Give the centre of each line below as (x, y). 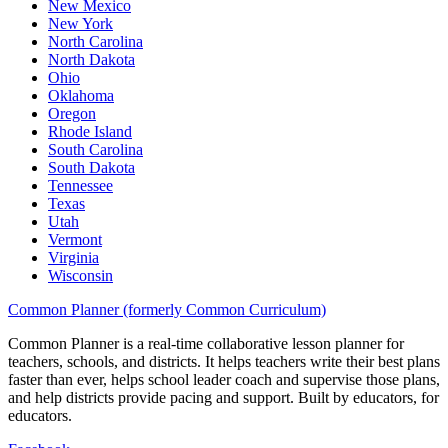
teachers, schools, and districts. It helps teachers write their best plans (224, 362)
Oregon (72, 114)
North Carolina (95, 42)
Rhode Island (90, 132)
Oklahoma (81, 96)
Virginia (73, 258)
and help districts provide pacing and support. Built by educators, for (223, 398)
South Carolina (95, 150)
